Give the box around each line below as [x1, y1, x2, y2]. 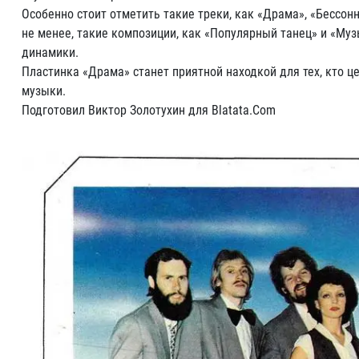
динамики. [22, 45, 79, 60]
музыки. [22, 83, 66, 99]
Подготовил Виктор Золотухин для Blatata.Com [22, 103, 276, 118]
